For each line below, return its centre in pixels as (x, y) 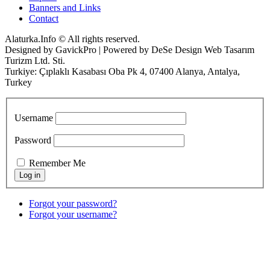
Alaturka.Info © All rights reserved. (72, 39)
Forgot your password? (73, 203)
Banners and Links (65, 8)
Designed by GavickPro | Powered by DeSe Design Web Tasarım (130, 50)
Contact (44, 19)
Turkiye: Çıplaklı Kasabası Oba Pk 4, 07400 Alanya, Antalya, (122, 72)
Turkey (18, 83)
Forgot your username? (73, 214)
